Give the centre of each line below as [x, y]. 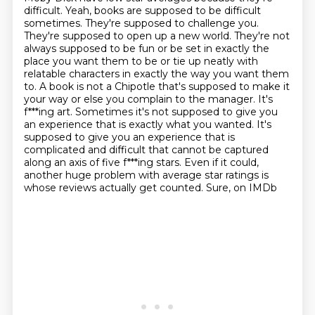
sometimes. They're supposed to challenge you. [141, 23]
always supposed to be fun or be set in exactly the [146, 49]
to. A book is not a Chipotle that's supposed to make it [156, 86]
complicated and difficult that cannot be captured [146, 150]
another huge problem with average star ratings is [146, 175]
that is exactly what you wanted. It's [183, 124]
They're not [262, 36]
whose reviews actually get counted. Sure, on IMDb [150, 188]
